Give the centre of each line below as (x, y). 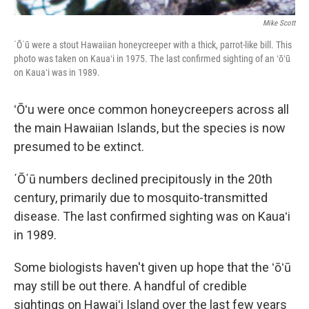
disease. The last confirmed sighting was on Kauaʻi (152, 217)
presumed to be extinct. (79, 147)
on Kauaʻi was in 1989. (57, 73)
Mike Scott (279, 23)
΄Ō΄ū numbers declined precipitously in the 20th (143, 179)
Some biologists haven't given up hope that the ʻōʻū (152, 268)
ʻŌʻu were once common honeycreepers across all (151, 110)
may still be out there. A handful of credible (130, 286)
